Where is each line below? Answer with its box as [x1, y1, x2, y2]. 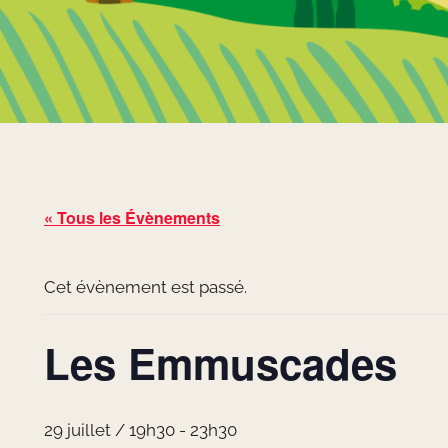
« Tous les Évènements [44, 205, 220, 229]
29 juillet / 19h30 [44, 419, 175, 440]
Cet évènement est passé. [44, 276, 247, 297]
